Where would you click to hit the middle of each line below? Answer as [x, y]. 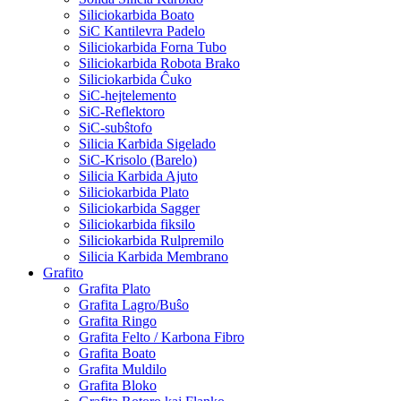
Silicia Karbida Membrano [154, 256]
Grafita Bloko [118, 385]
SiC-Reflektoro [122, 111]
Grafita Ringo [118, 320]
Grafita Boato [117, 353]
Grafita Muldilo [123, 369]
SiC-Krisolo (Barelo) [138, 159]
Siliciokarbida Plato [134, 192]
